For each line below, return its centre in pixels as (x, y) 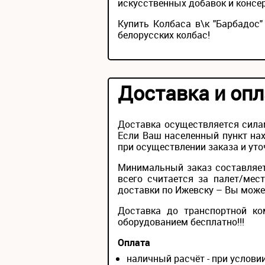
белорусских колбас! (164, 35)
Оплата (134, 243)
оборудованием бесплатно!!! (181, 222)
